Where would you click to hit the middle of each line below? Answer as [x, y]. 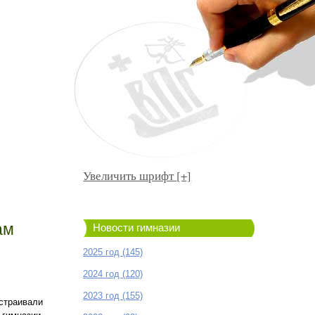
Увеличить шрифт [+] [137, 175]
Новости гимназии [137, 228]
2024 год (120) [113, 274]
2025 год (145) [113, 252]
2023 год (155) [113, 296]
